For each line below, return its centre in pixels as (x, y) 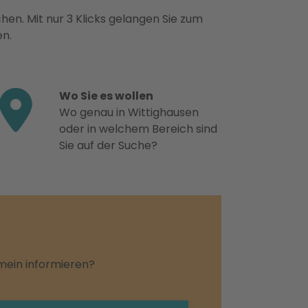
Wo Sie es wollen (106, 96)
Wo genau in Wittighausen (129, 112)
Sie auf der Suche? (108, 145)
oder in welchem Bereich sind (138, 129)
